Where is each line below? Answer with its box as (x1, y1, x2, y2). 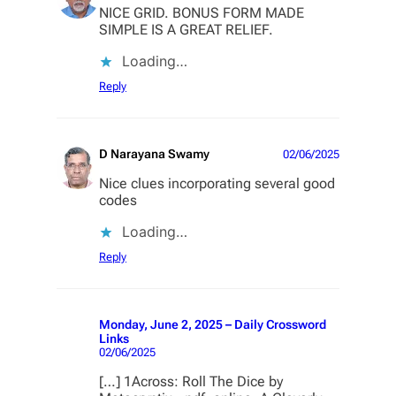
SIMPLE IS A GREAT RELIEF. (99, 21, 273, 39)
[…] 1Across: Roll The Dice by (99, 373, 283, 391)
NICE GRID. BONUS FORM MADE (99, 4, 304, 22)
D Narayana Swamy (99, 147, 209, 162)
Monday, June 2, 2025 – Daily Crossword (99, 317, 326, 332)
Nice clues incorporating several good (99, 175, 335, 193)
